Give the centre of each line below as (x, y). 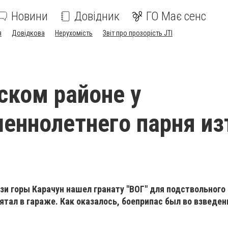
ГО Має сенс (176, 16)
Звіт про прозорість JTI (138, 33)
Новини (30, 16)
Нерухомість (74, 33)
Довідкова (28, 33)
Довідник (97, 16)
